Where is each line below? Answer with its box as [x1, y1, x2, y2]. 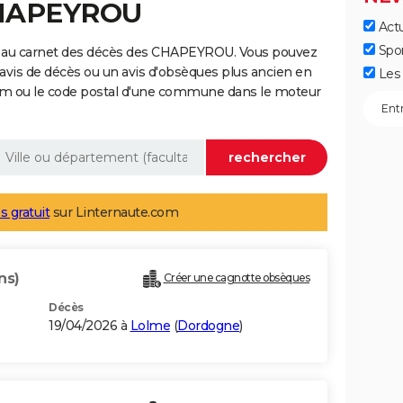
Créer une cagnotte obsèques [163, 271, 309, 285]
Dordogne [177, 318, 239, 335]
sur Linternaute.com [49, 204, 178, 221]
